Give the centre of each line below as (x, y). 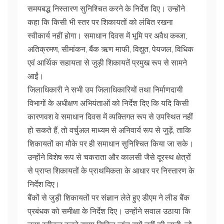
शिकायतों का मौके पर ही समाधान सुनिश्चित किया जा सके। (110, 143)
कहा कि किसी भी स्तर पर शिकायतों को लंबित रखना (100, 22)
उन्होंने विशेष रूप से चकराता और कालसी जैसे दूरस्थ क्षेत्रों (109, 157)
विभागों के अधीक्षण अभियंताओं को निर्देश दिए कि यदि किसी (108, 103)
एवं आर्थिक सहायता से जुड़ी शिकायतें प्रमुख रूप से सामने (107, 62)
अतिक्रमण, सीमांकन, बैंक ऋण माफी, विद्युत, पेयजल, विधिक (110, 49)
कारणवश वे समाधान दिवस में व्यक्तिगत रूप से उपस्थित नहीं (110, 116)
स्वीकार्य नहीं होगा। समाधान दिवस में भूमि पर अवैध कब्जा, (107, 35)
